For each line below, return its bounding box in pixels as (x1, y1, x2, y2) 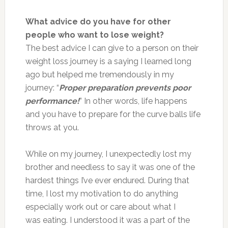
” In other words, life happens (79, 96, 187, 106)
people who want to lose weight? (25, 30, 164, 40)
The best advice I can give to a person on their (25, 43, 198, 53)
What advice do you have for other (25, 16, 171, 26)
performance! (25, 96, 79, 106)
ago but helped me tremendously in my (25, 69, 174, 79)
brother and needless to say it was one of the (25, 162, 195, 172)
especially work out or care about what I (25, 202, 176, 212)
